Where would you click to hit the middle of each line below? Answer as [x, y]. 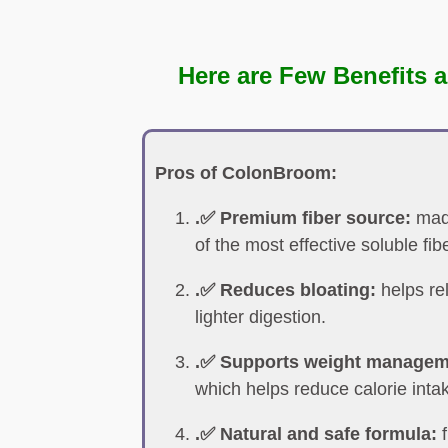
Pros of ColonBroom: [246, 173]
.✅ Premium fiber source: [303, 218]
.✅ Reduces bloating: [285, 290]
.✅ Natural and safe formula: [316, 434]
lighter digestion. [260, 317]
